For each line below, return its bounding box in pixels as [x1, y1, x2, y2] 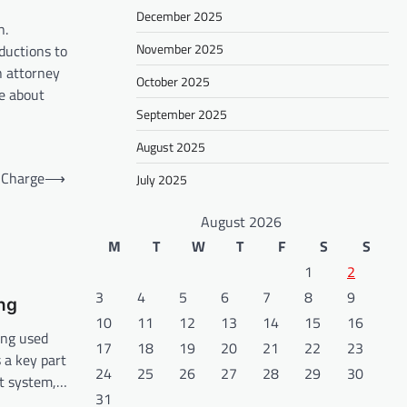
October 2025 [136, 72, 210, 92]
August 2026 [200, 211, 282, 233]
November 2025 [136, 39, 223, 59]
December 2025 [136, 6, 223, 26]
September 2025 [136, 104, 227, 124]
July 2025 [136, 170, 187, 190]
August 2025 [136, 137, 205, 157]
